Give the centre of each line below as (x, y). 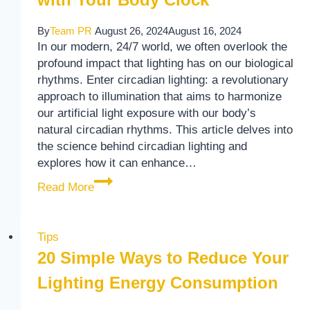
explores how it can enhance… (117, 163)
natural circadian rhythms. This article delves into (165, 129)
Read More (65, 187)
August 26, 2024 (131, 31)
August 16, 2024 (204, 31)
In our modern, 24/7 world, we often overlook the (162, 46)
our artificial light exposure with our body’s (146, 113)
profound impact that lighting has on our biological (165, 63)
